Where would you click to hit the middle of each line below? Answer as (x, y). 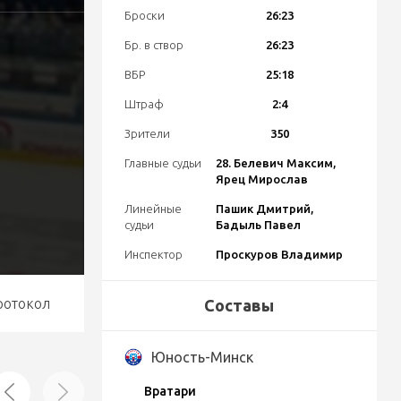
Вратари (170, 391)
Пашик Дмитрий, (264, 209)
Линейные (153, 209)
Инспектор (153, 254)
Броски (144, 15)
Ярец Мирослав (261, 179)
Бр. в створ (154, 45)
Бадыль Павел (258, 225)
